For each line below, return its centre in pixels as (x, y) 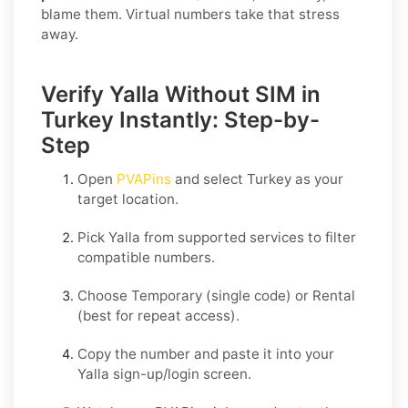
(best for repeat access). (158, 315)
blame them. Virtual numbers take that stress (190, 14)
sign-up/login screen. (180, 373)
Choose (104, 295)
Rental (334, 295)
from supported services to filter (248, 237)
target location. (128, 199)
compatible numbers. (146, 257)
